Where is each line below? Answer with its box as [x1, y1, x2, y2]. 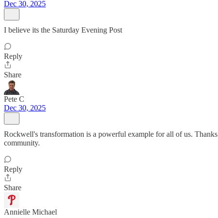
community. [4, 139, 40, 147]
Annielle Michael [4, 208, 57, 216]
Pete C [4, 95, 24, 103]
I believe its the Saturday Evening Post [4, 26, 122, 34]
